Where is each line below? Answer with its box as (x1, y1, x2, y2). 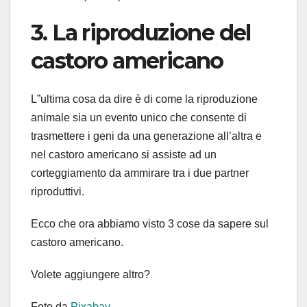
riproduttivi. (31, 186, 84, 198)
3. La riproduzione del (31, 19, 251, 46)
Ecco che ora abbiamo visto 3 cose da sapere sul (31, 218, 269, 230)
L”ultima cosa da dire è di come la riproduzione (31, 93, 258, 106)
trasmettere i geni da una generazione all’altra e (31, 130, 262, 143)
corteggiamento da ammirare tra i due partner (31, 167, 249, 180)
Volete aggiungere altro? (31, 269, 150, 281)
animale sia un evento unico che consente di (31, 112, 247, 124)
